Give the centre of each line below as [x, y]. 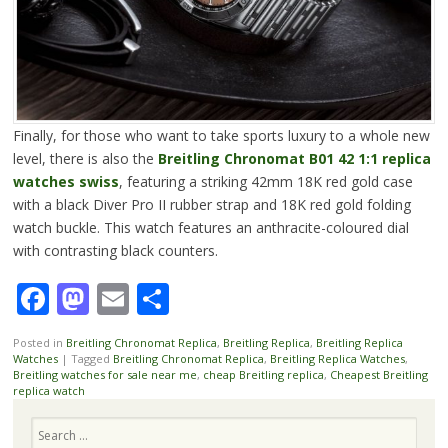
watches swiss [65, 181]
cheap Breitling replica [263, 374]
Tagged [91, 358]
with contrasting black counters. [115, 250]
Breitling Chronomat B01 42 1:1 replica [294, 158]
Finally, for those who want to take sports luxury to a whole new [221, 135]
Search [48, 424]
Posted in [39, 342]
